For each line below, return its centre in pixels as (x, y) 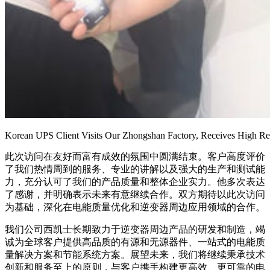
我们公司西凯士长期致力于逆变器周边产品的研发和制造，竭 (135, 230)
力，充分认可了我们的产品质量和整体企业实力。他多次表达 (135, 182)
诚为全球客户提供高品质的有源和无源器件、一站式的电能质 (135, 242)
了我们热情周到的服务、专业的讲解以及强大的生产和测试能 (135, 169)
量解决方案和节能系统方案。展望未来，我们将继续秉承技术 (135, 255)
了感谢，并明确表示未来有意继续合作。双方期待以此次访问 (135, 195)
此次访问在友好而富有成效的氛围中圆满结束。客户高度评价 (135, 157)
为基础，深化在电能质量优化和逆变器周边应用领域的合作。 (135, 207)
